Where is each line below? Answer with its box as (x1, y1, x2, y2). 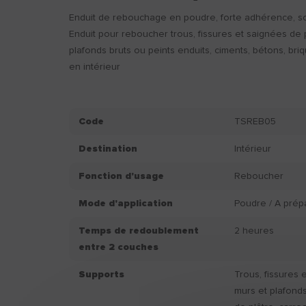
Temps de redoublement (78, 226, 199, 236)
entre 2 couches (78, 242, 158, 252)
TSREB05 (234, 117, 277, 126)
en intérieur (68, 62, 120, 72)
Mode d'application (78, 199, 173, 208)
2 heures (234, 226, 275, 236)
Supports (78, 270, 124, 279)
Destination (78, 144, 137, 154)
